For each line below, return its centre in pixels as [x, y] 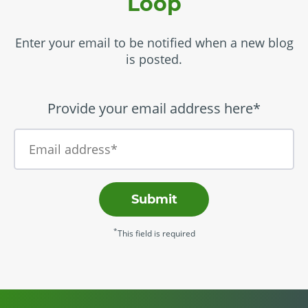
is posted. [154, 59]
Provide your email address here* [154, 108]
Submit [154, 199]
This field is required [156, 233]
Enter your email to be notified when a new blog [154, 42]
